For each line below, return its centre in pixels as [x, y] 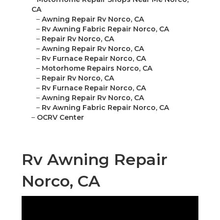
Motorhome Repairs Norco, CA [97, 69]
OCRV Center [60, 118]
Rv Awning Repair [95, 160]
